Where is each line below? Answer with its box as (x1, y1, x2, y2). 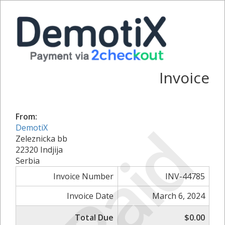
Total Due (75, 211, 114, 223)
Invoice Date (67, 190, 114, 201)
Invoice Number (53, 170, 114, 182)
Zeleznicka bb (16, 133, 67, 144)
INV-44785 (165, 170, 205, 182)
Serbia (16, 155, 40, 166)
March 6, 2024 (152, 190, 205, 201)
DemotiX (16, 122, 48, 133)
